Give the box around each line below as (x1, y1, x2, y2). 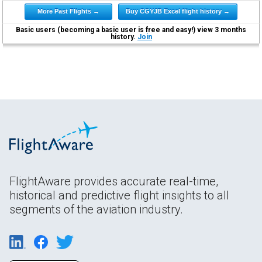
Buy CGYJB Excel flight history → (126, 7, 230, 15)
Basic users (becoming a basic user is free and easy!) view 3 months (16, 25, 247, 34)
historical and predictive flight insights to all (9, 188, 229, 202)
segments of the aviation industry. (9, 202, 183, 216)
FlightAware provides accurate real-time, (9, 174, 218, 188)
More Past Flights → (37, 7, 100, 15)
